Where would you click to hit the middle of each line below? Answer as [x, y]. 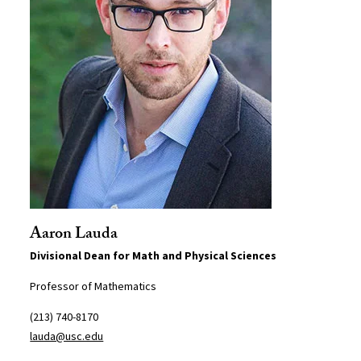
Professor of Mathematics [93, 286]
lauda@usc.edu [67, 336]
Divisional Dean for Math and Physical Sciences [154, 256]
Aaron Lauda [74, 236]
